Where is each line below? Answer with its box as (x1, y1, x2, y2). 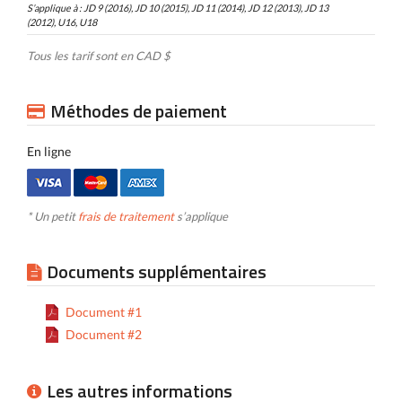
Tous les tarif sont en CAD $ (27, 48, 170, 63)
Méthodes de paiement (50, 97, 227, 125)
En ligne (27, 144, 71, 159)
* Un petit (27, 209, 78, 223)
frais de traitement (78, 209, 174, 223)
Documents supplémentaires (47, 258, 267, 285)
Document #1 (66, 304, 142, 319)
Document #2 (66, 327, 142, 342)
